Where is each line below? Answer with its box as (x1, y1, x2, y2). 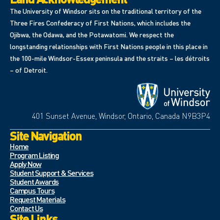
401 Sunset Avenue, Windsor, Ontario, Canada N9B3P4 (32, 110, 210, 121)
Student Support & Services (10, 167, 93, 178)
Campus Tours (10, 185, 55, 195)
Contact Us (10, 202, 43, 213)
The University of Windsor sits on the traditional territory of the (10, 6, 201, 16)
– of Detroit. (10, 65, 48, 75)
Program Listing (10, 149, 59, 160)
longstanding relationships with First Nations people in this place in (10, 42, 208, 51)
